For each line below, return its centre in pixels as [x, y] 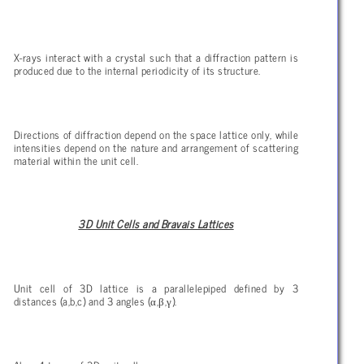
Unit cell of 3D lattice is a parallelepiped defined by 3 [156, 287]
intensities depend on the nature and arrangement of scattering [156, 147]
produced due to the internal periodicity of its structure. [137, 69]
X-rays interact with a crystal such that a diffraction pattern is [156, 56]
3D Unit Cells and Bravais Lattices [156, 224]
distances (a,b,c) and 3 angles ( [82, 300]
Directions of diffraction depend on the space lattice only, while [156, 134]
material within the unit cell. [76, 160]
